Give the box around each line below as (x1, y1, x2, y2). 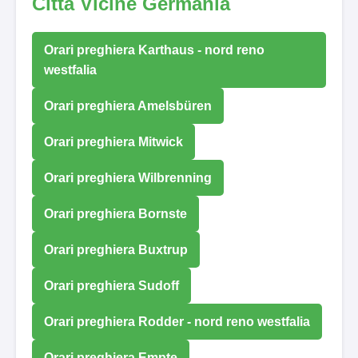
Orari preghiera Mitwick (44, 134, 183, 149)
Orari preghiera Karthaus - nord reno (44, 42, 265, 57)
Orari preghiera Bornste (44, 206, 187, 221)
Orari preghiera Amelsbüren (44, 98, 212, 113)
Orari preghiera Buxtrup (44, 242, 188, 257)
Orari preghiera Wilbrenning (44, 170, 212, 185)
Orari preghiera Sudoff (44, 278, 179, 292)
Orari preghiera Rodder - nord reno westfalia (44, 314, 310, 328)
